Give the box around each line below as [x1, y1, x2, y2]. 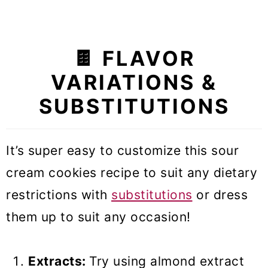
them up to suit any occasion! [6, 209, 194, 225]
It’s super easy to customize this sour [6, 143, 239, 159]
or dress [192, 187, 248, 203]
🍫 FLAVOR [73, 46, 195, 71]
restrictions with [6, 187, 111, 203]
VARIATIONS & [51, 70, 217, 95]
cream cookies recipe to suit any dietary [6, 165, 257, 181]
